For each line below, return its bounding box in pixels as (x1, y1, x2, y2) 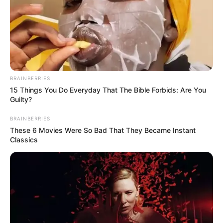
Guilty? (10, 95, 32, 104)
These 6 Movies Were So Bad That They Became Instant (10, 126, 196, 135)
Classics (10, 135, 38, 144)
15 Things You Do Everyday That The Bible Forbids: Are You (10, 86, 206, 95)
